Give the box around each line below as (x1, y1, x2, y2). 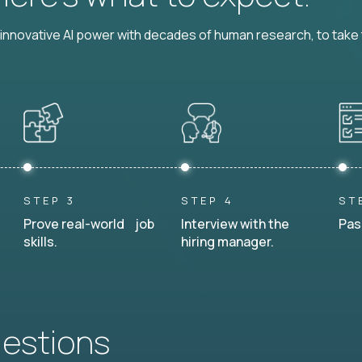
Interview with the (181, 215, 289, 233)
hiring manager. (181, 233, 274, 250)
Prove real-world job (23, 215, 154, 233)
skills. (23, 233, 57, 250)
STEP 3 (23, 193, 76, 208)
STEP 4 (181, 193, 234, 208)
